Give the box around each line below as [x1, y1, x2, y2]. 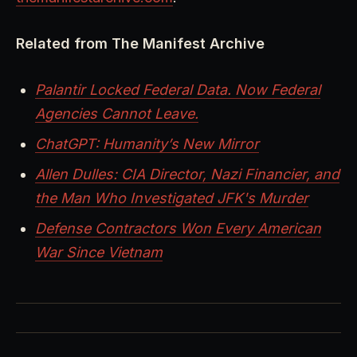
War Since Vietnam [35, 243, 163, 261]
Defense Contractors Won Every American [35, 219, 321, 237]
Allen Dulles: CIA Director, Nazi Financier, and [35, 165, 339, 182]
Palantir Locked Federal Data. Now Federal [35, 80, 320, 98]
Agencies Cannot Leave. [35, 104, 198, 122]
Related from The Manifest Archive [16, 34, 265, 52]
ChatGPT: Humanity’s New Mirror [35, 135, 259, 152]
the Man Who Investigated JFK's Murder [35, 189, 308, 206]
